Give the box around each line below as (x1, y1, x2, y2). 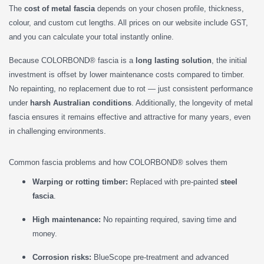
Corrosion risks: (32, 252, 91, 262)
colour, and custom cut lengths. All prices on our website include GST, (9, 18, 248, 27)
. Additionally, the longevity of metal (131, 98, 253, 107)
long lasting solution (136, 55, 212, 65)
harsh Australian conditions (30, 98, 131, 107)
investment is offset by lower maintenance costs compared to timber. (9, 70, 245, 79)
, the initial (212, 55, 247, 65)
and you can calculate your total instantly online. (9, 32, 174, 41)
